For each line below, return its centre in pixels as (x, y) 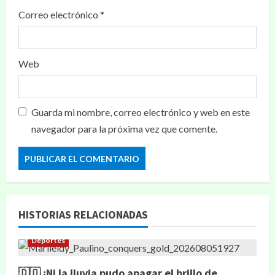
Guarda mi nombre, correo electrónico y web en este (141, 112)
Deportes (48, 240)
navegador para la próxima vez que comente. (124, 129)
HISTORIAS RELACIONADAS (83, 215)
